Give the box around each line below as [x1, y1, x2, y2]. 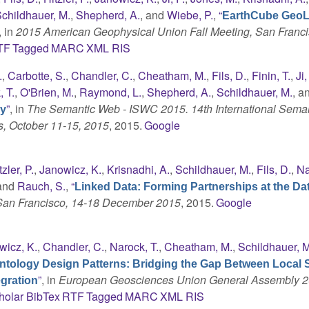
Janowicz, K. [39, 161, 102, 177]
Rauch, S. [17, 177, 66, 194]
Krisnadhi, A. [107, 161, 170, 177]
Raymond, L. [79, 83, 142, 100]
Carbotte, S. [8, 67, 66, 83]
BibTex [26, 288, 60, 304]
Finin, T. [252, 67, 291, 83]
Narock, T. [110, 238, 159, 255]
